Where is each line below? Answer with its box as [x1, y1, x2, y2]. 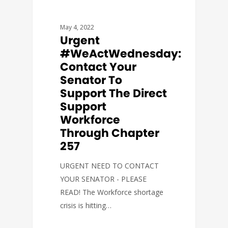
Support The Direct [60, 85, 167, 102]
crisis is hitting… [60, 201, 112, 211]
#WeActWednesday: [60, 46, 182, 62]
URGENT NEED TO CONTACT [60, 161, 159, 171]
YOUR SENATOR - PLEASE [60, 174, 147, 184]
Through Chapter [60, 125, 160, 141]
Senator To [60, 72, 123, 89]
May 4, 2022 [60, 23, 95, 32]
